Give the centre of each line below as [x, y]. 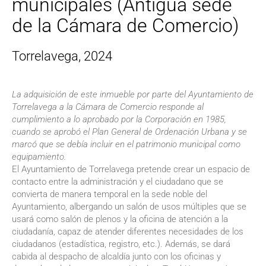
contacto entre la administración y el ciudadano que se [118, 182]
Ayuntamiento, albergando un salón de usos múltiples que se [129, 207]
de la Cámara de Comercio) [125, 26]
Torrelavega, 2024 [62, 56]
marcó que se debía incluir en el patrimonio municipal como [126, 145]
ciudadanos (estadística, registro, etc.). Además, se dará [121, 244]
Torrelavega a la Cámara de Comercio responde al [108, 107]
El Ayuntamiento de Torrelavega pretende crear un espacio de [131, 170]
